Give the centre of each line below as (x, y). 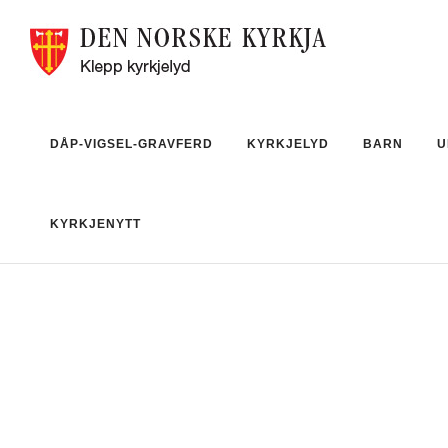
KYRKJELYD (288, 144)
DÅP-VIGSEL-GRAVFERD (131, 144)
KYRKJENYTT (95, 224)
